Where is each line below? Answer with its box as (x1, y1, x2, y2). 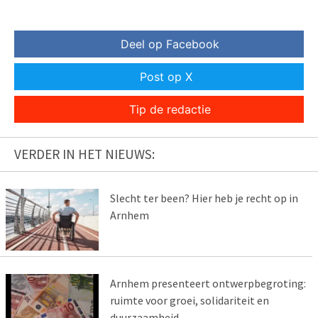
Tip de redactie (128, 102, 211, 117)
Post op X (140, 70, 192, 84)
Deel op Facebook (120, 37, 219, 52)
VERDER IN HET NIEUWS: (14, 146, 155, 163)
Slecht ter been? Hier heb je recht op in (109, 191, 298, 206)
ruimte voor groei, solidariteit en (109, 292, 269, 307)
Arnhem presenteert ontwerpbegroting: (109, 275, 306, 290)
